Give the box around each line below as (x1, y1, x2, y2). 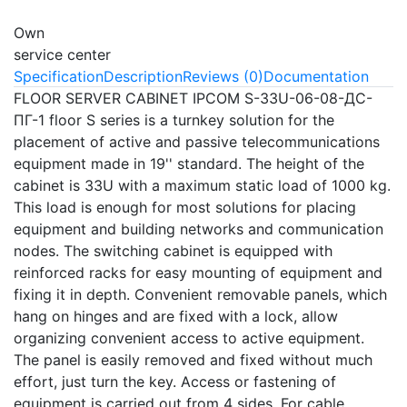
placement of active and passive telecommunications (14, 132, 380, 151)
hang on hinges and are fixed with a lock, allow (14, 306, 338, 325)
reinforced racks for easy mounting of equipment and (14, 263, 382, 282)
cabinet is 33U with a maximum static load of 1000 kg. (14, 175, 391, 194)
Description (104, 66, 183, 85)
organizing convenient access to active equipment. (14, 328, 364, 347)
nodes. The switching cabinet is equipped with (14, 241, 333, 260)
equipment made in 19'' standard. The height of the (14, 154, 364, 173)
